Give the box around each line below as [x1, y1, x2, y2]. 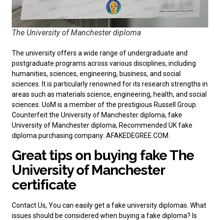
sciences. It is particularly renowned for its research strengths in [12, 80, 208, 88]
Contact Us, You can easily [12, 201, 94, 209]
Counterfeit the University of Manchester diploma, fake [12, 111, 182, 119]
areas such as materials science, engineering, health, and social [12, 90, 207, 99]
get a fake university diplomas [94, 201, 187, 209]
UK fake [168, 121, 192, 130]
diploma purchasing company [12, 132, 103, 140]
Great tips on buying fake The [12, 147, 194, 164]
